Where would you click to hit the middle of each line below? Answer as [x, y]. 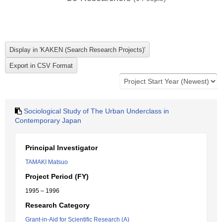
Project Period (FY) [57, 176]
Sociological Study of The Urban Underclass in [96, 111]
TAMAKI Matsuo [47, 162]
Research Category [57, 205]
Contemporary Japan [48, 120]
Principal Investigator [61, 148]
